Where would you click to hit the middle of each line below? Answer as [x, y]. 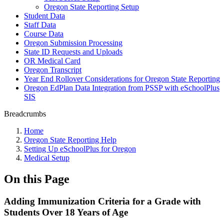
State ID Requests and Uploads [73, 52]
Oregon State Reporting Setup [91, 7]
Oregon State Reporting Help [70, 140]
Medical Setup [47, 158]
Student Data [44, 16]
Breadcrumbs [25, 114]
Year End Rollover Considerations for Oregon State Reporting [122, 79]
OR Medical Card [52, 61]
